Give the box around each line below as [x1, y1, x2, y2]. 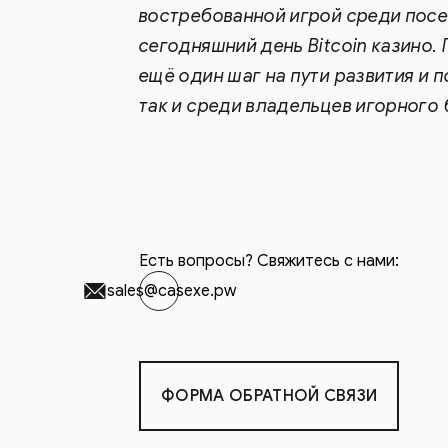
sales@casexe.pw [106, 281, 236, 301]
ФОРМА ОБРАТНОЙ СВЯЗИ [161, 386, 378, 406]
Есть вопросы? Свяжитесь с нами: [139, 251, 399, 271]
